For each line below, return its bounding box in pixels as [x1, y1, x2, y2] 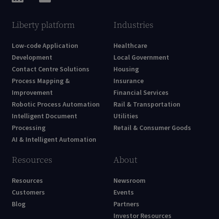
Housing [113, 65, 139, 74]
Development [12, 53, 52, 63]
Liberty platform [12, 19, 75, 31]
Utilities [113, 111, 138, 121]
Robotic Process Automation [12, 100, 100, 109]
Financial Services [113, 88, 169, 98]
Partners [113, 199, 139, 209]
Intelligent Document [12, 111, 77, 121]
